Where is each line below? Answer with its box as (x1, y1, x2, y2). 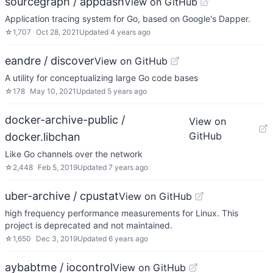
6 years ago (108, 234, 148, 243)
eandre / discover (5, 54, 94, 67)
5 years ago (107, 87, 147, 96)
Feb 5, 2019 (38, 163, 77, 172)
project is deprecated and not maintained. (5, 220, 172, 230)
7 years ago (108, 163, 148, 172)
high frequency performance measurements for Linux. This (5, 208, 238, 218)
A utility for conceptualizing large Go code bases (5, 73, 198, 83)
